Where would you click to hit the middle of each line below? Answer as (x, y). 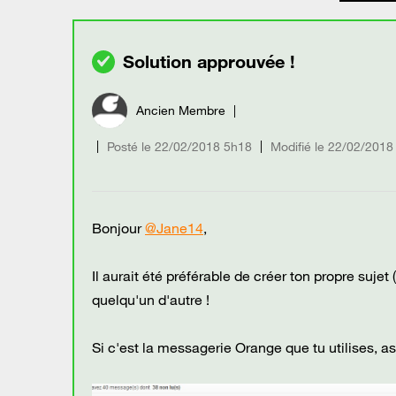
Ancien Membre (181, 110)
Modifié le (297, 146)
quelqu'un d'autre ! (151, 299)
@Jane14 (174, 228)
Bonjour (118, 228)
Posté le (129, 146)
